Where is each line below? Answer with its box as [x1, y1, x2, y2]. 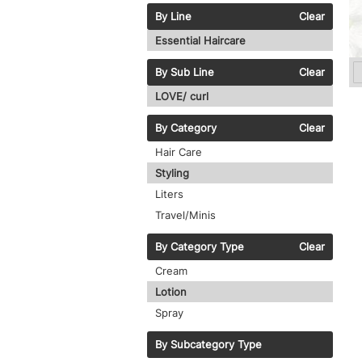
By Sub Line [155, 65, 214, 79]
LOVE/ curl [155, 90, 208, 103]
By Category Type [155, 240, 244, 254]
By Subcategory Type [155, 338, 262, 351]
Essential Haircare [155, 34, 246, 48]
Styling [155, 166, 189, 180]
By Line [155, 10, 192, 23]
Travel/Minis [155, 208, 216, 222]
